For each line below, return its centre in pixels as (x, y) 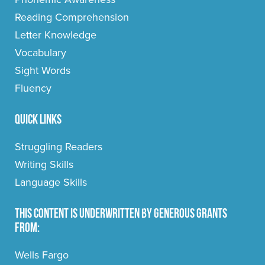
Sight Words (43, 71)
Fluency (33, 88)
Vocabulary (41, 53)
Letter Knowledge (56, 35)
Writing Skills (44, 165)
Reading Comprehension (72, 17)
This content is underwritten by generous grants (121, 215)
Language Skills (51, 182)
